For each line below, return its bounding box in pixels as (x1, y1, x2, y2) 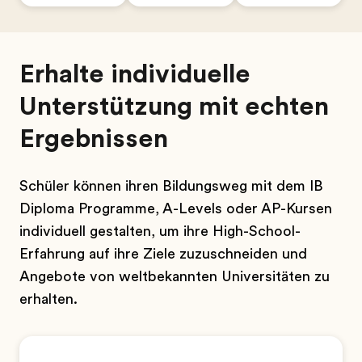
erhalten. (19, 291, 78, 307)
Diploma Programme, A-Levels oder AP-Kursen (19, 200, 332, 217)
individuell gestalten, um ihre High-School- (19, 223, 301, 239)
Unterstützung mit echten (19, 91, 329, 121)
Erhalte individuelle (19, 59, 250, 89)
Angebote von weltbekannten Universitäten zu (19, 268, 330, 284)
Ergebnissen (19, 124, 168, 154)
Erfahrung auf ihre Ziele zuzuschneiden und (19, 246, 307, 262)
